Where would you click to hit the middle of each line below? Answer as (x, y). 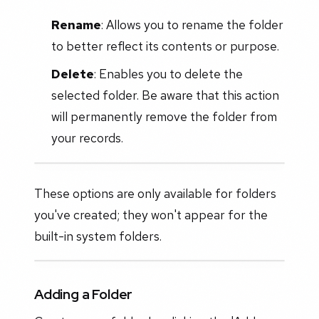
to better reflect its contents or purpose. (165, 46)
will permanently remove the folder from (164, 117)
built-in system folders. (98, 236)
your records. (87, 138)
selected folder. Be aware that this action (165, 95)
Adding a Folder (84, 294)
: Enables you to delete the (168, 74)
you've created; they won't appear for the (151, 215)
